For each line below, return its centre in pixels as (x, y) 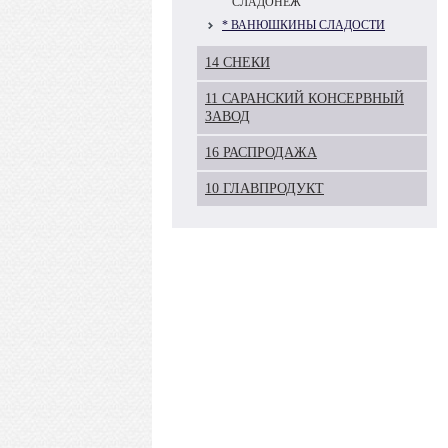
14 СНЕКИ (237, 62)
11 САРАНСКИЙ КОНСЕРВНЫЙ (304, 98)
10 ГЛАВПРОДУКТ (264, 188)
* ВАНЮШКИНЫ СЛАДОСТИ (303, 25)
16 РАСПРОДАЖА (261, 152)
